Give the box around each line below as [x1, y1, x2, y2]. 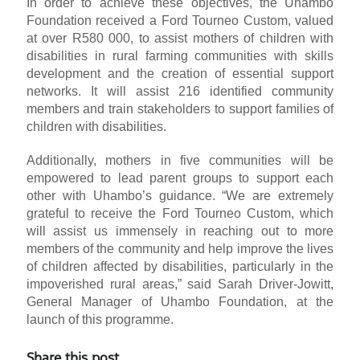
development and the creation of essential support [26, 67, 334, 81]
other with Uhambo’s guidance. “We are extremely [26, 189, 334, 203]
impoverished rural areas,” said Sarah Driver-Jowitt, [26, 277, 334, 292]
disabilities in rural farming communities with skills [26, 49, 334, 63]
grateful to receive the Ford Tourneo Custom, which [26, 207, 334, 221]
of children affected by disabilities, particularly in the [26, 260, 334, 274]
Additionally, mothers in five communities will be [26, 153, 334, 168]
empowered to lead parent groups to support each [26, 171, 334, 186]
